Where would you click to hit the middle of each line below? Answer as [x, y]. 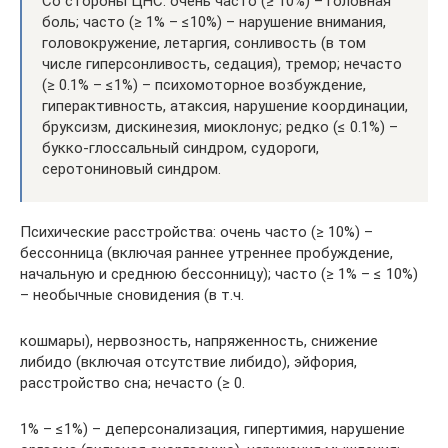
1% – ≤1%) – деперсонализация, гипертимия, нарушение [212, 429]
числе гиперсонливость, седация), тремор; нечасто [222, 64]
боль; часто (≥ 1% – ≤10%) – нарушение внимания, [214, 22]
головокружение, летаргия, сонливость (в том [204, 43]
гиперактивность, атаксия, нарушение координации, [225, 106]
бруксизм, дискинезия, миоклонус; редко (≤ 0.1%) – [220, 127]
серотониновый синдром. [131, 169]
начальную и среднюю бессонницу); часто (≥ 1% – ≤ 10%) [219, 274]
